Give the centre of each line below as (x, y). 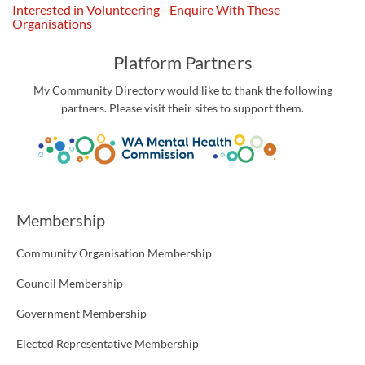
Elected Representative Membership (108, 344)
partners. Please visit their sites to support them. (182, 108)
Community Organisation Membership (114, 253)
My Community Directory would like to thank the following (182, 90)
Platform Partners (182, 63)
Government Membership (81, 314)
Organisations (52, 24)
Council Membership (70, 284)
